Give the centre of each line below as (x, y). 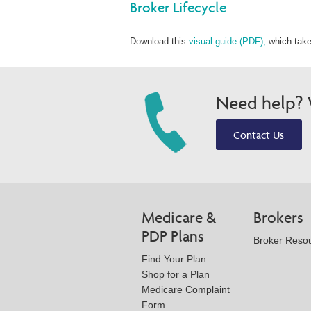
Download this (159, 41)
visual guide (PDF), (227, 41)
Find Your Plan (174, 259)
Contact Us (259, 135)
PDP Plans (173, 236)
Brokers (278, 217)
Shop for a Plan (176, 274)
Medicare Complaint (186, 289)
